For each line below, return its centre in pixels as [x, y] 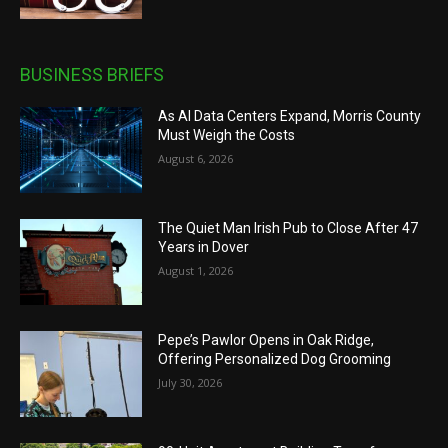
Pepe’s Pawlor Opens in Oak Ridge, [266, 339]
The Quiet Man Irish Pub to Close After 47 [288, 228]
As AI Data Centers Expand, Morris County [290, 116]
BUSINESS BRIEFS [92, 75]
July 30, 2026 [190, 382]
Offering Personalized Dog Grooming [275, 358]
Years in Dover [204, 247]
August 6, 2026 [196, 159]
